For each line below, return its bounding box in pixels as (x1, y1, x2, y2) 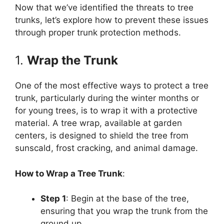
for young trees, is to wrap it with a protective (15, 105, 197, 116)
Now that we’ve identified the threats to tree (15, 2, 193, 12)
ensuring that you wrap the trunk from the (40, 206, 208, 216)
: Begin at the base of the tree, (66, 193, 189, 204)
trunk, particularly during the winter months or (15, 93, 199, 103)
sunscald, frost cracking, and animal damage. (15, 143, 198, 153)
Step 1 (40, 193, 66, 204)
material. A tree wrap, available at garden (15, 118, 182, 128)
